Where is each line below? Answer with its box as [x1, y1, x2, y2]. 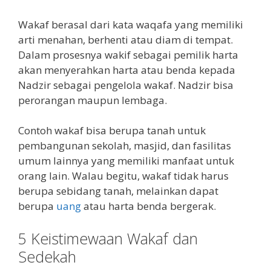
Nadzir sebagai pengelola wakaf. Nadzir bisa [18, 77, 233, 92]
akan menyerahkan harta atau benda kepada [18, 62, 235, 77]
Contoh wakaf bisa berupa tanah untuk [18, 123, 206, 138]
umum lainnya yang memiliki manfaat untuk [18, 154, 234, 168]
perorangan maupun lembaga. [18, 93, 167, 107]
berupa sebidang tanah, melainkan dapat [18, 184, 218, 198]
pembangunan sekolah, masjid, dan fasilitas [18, 139, 231, 153]
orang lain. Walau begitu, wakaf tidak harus [18, 169, 229, 183]
